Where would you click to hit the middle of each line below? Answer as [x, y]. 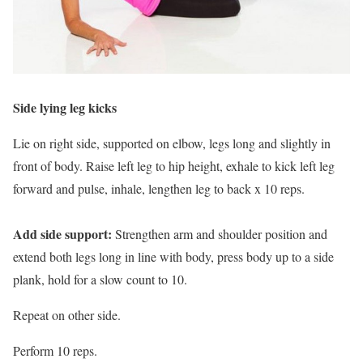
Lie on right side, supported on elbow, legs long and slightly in [172, 143]
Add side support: [64, 233]
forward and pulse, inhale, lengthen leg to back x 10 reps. [159, 188]
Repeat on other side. [67, 314]
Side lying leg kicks [65, 107]
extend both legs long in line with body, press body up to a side [173, 256]
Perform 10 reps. [55, 350]
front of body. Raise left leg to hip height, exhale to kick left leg [174, 165]
